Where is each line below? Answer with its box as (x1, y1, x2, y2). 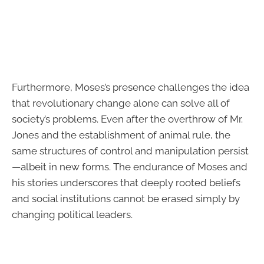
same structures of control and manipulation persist (12, 144, 249, 157)
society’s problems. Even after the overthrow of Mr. (12, 113, 243, 125)
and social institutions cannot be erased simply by (12, 192, 240, 204)
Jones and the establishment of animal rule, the (12, 128, 230, 141)
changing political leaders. (12, 208, 133, 220)
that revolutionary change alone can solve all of (12, 97, 230, 109)
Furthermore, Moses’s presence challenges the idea (12, 81, 249, 93)
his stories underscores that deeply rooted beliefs (12, 176, 240, 189)
